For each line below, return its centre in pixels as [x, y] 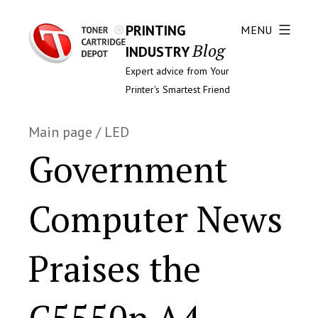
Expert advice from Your [177, 71]
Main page [60, 132]
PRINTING [155, 31]
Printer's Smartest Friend [177, 89]
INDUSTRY [157, 52]
